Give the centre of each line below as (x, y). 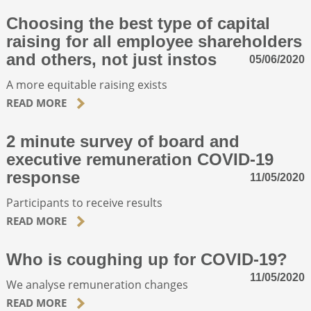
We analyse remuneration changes (97, 284)
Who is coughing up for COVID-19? (146, 259)
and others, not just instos (111, 59)
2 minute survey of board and (123, 141)
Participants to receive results (84, 202)
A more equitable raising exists (86, 84)
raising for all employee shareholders (154, 41)
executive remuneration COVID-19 (140, 159)
